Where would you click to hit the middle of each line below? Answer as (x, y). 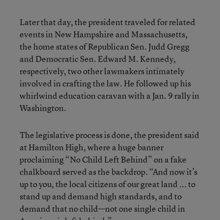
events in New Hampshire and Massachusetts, (104, 34)
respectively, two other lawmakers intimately (102, 71)
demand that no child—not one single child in (102, 208)
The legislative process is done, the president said (110, 135)
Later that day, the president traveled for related (108, 22)
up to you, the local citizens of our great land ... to (108, 184)
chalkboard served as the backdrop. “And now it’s (109, 172)
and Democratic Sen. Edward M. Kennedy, (98, 59)
